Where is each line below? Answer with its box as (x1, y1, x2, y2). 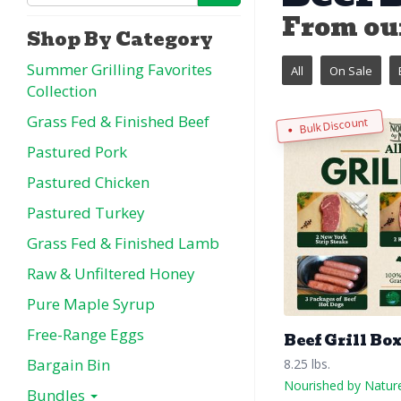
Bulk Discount (298, 114, 369, 137)
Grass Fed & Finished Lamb (27, 233, 219, 253)
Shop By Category (27, 25, 213, 54)
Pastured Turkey (27, 202, 145, 223)
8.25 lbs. (284, 355, 330, 373)
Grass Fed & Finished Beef (27, 111, 209, 132)
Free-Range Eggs (27, 324, 144, 345)
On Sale (329, 62, 372, 79)
